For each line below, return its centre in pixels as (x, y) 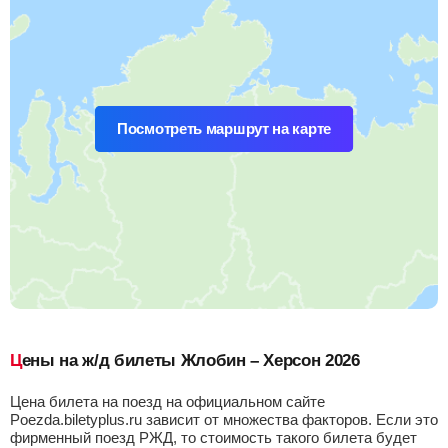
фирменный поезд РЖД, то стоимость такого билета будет (213, 437)
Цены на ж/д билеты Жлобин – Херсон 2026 (190, 360)
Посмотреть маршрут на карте (224, 128)
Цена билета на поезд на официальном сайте (167, 401)
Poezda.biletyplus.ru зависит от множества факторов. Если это (224, 419)
